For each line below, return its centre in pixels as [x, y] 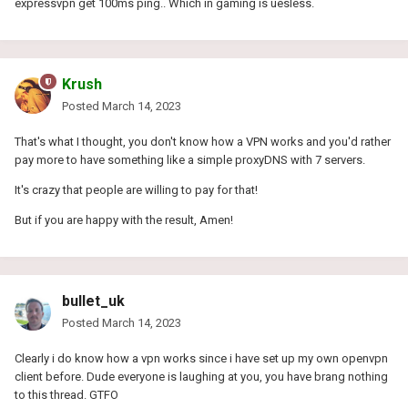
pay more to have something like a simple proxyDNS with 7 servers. [190, 159]
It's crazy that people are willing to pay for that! [136, 189]
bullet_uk [93, 301]
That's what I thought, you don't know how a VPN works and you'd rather [203, 141]
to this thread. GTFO [66, 394]
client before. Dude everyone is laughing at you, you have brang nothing [201, 376]
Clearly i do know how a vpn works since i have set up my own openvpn [201, 358]
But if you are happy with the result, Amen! [124, 219]
